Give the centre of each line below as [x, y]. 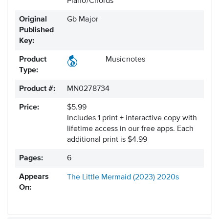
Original [33, 20]
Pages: [31, 159]
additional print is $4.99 [107, 140]
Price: [29, 108]
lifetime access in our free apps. [122, 129]
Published [36, 31]
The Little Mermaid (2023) [111, 178]
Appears [34, 177]
